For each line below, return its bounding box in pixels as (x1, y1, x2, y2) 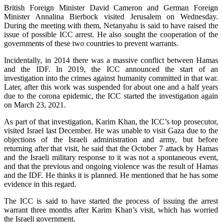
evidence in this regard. (4, 179, 76, 188)
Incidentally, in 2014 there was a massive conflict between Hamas (4, 55, 218, 64)
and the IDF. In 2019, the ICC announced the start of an (4, 64, 218, 73)
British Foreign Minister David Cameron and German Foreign (4, 3, 218, 12)
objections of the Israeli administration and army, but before (4, 135, 218, 144)
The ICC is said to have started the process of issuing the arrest (4, 196, 218, 205)
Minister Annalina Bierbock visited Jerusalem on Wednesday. (4, 12, 218, 21)
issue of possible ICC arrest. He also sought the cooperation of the (4, 30, 218, 39)
